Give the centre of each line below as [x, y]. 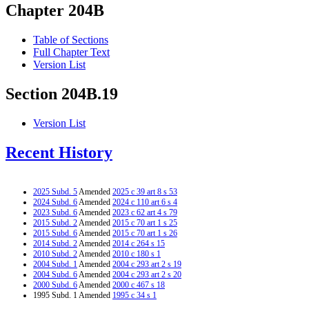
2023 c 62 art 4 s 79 [145, 212]
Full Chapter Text [71, 52]
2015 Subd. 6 [55, 233]
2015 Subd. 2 [55, 222]
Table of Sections [71, 40]
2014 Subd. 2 [55, 243]
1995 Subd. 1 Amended [73, 295]
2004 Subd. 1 [55, 264]
